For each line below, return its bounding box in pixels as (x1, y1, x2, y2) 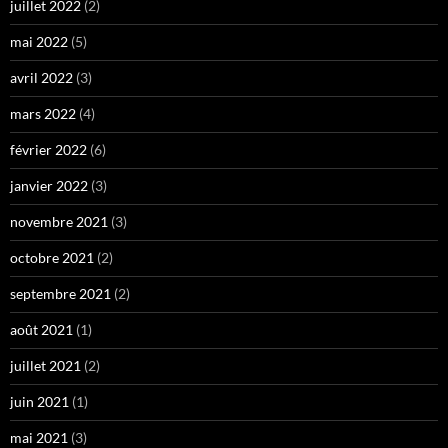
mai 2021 (10, 428, 68, 446)
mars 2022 (10, 104, 76, 122)
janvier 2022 (10, 176, 88, 194)
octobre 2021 (10, 248, 94, 266)
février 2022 (10, 140, 87, 158)
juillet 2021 (10, 356, 81, 374)
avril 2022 (10, 68, 73, 86)
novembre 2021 (10, 212, 108, 230)
